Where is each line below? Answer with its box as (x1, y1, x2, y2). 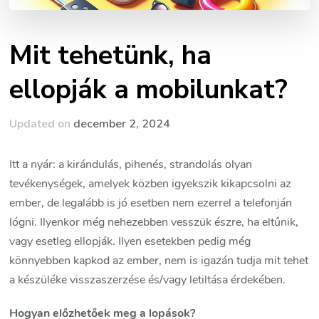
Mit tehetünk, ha (9, 37, 212, 74)
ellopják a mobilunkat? (9, 71, 288, 108)
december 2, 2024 (73, 116, 171, 132)
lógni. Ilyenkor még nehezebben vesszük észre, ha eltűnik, (9, 214, 299, 231)
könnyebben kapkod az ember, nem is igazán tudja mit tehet (9, 253, 309, 269)
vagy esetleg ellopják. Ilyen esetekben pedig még (9, 234, 251, 250)
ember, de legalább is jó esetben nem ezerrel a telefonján (9, 195, 293, 211)
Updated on (9, 116, 74, 132)
